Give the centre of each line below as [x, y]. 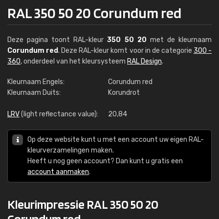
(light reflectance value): [59, 114]
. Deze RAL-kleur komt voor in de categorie [126, 51]
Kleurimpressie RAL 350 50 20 [83, 204]
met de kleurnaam [179, 40]
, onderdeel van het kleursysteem [74, 61]
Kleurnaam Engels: [36, 82]
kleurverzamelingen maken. [71, 150]
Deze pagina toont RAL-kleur [57, 40]
